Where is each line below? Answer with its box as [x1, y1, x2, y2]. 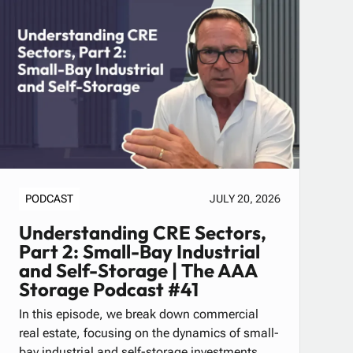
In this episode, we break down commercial [18, 307, 258, 322]
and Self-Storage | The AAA [18, 258, 258, 283]
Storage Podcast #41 [18, 277, 199, 302]
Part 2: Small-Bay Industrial [18, 240, 260, 264]
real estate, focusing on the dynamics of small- [18, 325, 279, 341]
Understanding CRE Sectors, [18, 221, 266, 245]
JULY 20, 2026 [209, 192, 281, 206]
